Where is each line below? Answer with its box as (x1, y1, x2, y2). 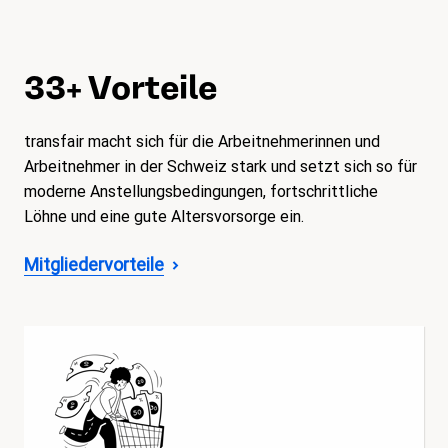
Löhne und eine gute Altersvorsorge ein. (24, 207, 304, 227)
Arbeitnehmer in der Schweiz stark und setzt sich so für (24, 157, 417, 177)
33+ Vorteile (24, 66, 217, 110)
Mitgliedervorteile (24, 254, 164, 276)
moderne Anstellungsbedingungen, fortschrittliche (24, 182, 378, 202)
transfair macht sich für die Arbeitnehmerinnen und (24, 132, 380, 152)
